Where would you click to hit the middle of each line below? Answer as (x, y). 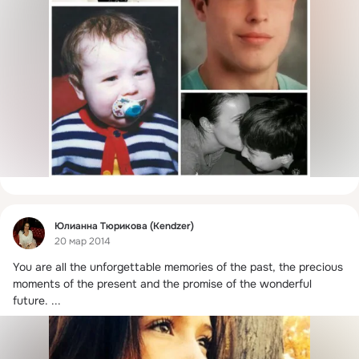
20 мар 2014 (83, 242)
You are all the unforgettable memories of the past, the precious (178, 266)
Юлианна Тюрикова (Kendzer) (124, 226)
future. (30, 300)
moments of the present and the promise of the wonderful (162, 283)
